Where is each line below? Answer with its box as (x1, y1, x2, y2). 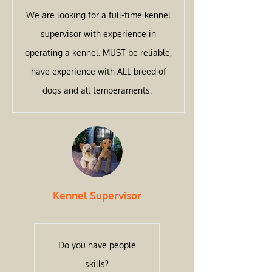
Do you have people (58, 240, 136, 250)
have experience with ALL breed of (30, 66, 166, 76)
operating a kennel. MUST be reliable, (25, 47, 172, 58)
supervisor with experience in (41, 29, 156, 39)
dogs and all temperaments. (42, 85, 154, 95)
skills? (85, 259, 109, 269)
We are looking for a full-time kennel (26, 10, 171, 20)
